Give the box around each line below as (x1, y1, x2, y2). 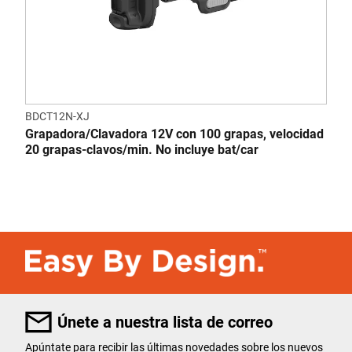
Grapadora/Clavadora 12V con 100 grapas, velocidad (25, 126, 324, 141)
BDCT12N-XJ (25, 110, 90, 123)
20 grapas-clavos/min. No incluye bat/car (25, 142, 258, 157)
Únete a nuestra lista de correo (57, 312, 273, 332)
